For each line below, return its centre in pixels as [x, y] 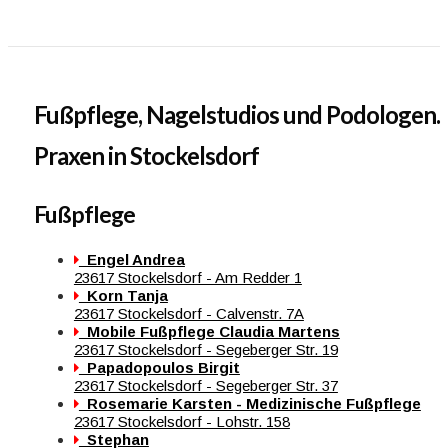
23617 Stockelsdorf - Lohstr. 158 [181, 422]
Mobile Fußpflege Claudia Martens [209, 332]
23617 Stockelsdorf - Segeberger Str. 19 [205, 350]
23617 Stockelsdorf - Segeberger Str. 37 [205, 386]
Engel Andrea [131, 260]
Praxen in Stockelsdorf [146, 155]
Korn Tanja [123, 296]
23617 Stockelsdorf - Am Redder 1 [187, 278]
